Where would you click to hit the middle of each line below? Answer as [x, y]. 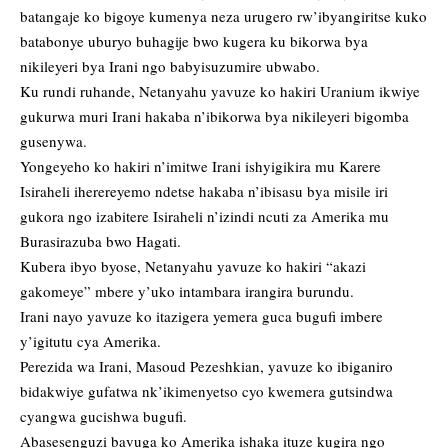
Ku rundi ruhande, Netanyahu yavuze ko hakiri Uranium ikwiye [220, 91]
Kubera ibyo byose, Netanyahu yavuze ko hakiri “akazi [193, 266]
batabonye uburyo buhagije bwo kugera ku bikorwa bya [194, 41]
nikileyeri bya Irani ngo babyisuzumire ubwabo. [170, 66]
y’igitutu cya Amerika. [90, 341]
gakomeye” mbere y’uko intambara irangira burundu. [187, 291]
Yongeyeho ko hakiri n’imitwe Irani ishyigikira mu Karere [200, 166]
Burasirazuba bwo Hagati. [100, 241]
